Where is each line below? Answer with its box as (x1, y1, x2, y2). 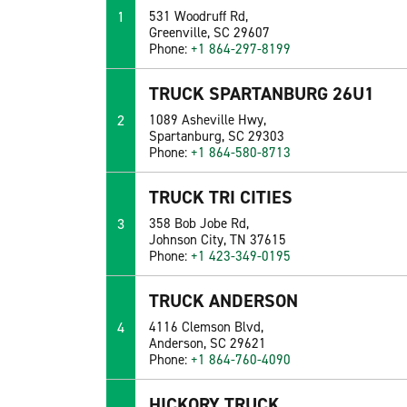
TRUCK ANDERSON (149, 289, 299, 313)
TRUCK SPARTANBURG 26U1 (149, 82, 375, 106)
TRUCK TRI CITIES (149, 185, 293, 210)
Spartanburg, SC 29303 (149, 127, 285, 146)
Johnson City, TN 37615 (149, 231, 287, 250)
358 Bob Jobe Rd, (149, 214, 250, 233)
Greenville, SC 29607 (149, 24, 271, 43)
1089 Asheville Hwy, (149, 111, 267, 130)
